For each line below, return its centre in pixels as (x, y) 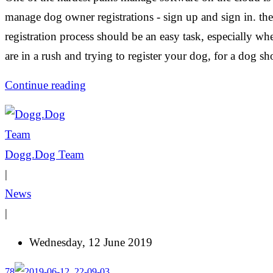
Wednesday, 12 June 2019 (91, 243)
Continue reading (45, 85)
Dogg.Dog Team (44, 155)
